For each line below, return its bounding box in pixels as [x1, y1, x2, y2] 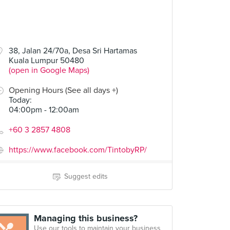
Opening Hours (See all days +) [9, 85, 118, 95]
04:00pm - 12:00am [9, 105, 79, 115]
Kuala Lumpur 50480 [9, 55, 84, 66]
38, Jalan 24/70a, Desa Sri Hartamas [9, 46, 137, 56]
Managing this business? [34, 213, 138, 224]
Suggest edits [64, 172, 108, 181]
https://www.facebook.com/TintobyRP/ [9, 145, 147, 155]
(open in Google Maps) [9, 65, 89, 75]
